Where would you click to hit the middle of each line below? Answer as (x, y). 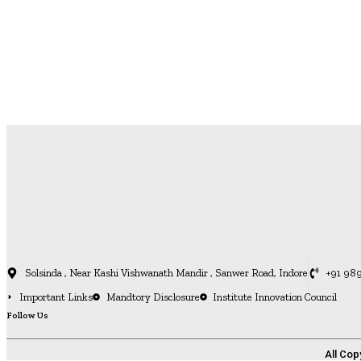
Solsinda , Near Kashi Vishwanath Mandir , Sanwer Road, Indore (166, 273)
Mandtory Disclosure (153, 297)
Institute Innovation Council (274, 297)
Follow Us (27, 316)
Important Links (56, 297)
